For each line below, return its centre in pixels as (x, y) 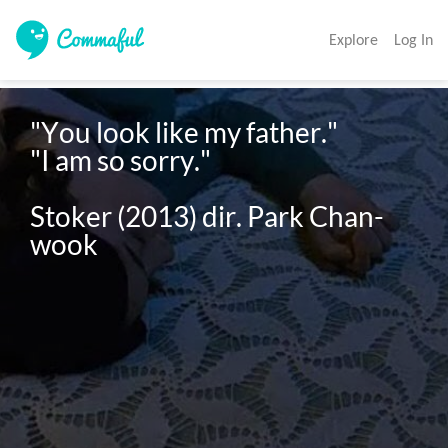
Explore (353, 39)
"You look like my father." (184, 132)
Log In (413, 39)
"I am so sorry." (121, 160)
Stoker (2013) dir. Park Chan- (207, 216)
